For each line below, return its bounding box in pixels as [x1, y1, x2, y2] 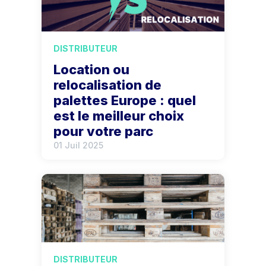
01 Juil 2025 [53, 140, 104, 150]
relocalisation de [53, 77, 162, 93]
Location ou [53, 61, 130, 77]
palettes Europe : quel [53, 92, 197, 108]
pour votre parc [53, 123, 154, 139]
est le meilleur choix [53, 107, 185, 123]
